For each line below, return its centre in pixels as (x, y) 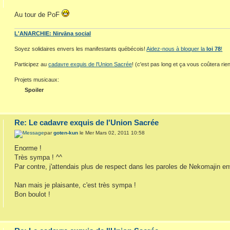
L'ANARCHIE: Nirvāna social (53, 34)
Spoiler (34, 90)
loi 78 (213, 49)
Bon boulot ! (33, 194)
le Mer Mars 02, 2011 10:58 (112, 132)
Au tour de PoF (38, 15)
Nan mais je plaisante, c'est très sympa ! (75, 185)
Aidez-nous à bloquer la (176, 49)
